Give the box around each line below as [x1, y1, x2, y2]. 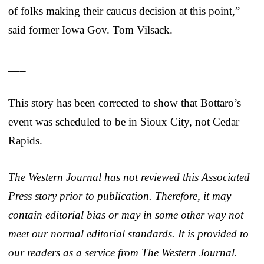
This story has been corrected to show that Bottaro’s [8, 96, 241, 109]
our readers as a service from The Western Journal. [8, 246, 237, 259]
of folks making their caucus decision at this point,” [8, 4, 240, 17]
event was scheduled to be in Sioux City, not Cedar [8, 115, 239, 128]
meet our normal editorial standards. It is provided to [8, 227, 249, 240]
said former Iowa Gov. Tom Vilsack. [8, 23, 173, 36]
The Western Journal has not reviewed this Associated [8, 170, 250, 183]
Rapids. [8, 134, 42, 147]
